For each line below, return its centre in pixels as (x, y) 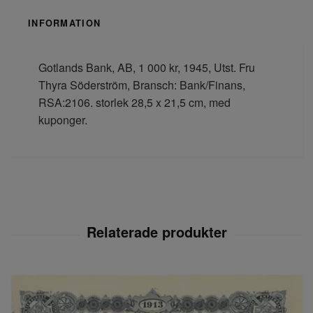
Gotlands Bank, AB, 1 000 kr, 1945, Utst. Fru (147, 67)
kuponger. (64, 119)
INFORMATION (65, 23)
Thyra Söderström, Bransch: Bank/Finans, (142, 85)
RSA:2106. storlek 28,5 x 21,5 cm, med (134, 102)
